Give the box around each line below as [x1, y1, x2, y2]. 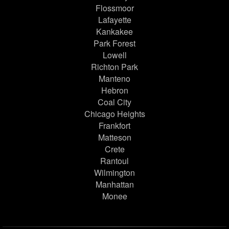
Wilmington [94, 167, 135, 179]
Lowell [102, 49, 127, 61]
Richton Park [91, 61, 138, 73]
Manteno [99, 73, 130, 85]
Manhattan [95, 178, 134, 191]
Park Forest [94, 37, 135, 50]
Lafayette [98, 14, 131, 26]
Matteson [98, 131, 131, 144]
